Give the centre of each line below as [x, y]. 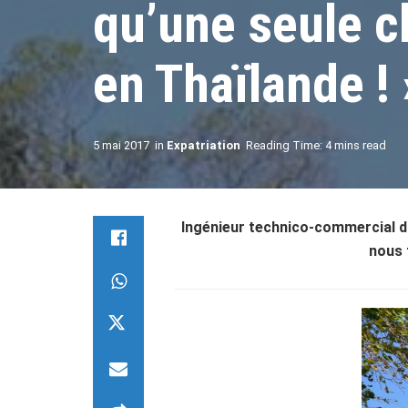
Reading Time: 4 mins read [316, 145]
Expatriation [204, 145]
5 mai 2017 [121, 145]
